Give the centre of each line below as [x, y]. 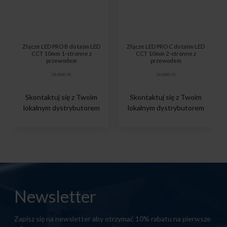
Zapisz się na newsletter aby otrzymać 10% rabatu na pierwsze [112, 218]
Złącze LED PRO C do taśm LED [166, 46]
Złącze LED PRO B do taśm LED [61, 46]
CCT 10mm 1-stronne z [61, 53]
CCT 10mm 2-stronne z [166, 53]
